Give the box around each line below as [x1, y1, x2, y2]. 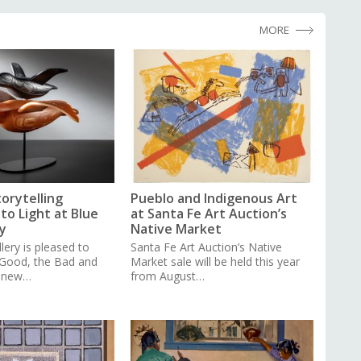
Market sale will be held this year [131, 254, 301, 270]
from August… [131, 268, 205, 284]
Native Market [131, 220, 222, 239]
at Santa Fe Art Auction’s [131, 205, 288, 223]
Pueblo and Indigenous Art [131, 189, 298, 208]
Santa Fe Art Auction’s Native [131, 239, 283, 255]
